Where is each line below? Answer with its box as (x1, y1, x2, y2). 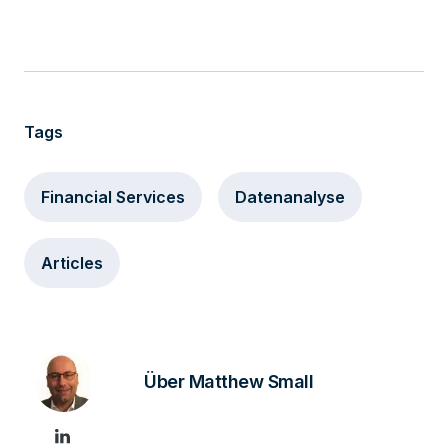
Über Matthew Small (144, 371, 313, 392)
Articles (41, 253, 103, 273)
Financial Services (41, 187, 185, 207)
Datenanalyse (235, 187, 345, 207)
